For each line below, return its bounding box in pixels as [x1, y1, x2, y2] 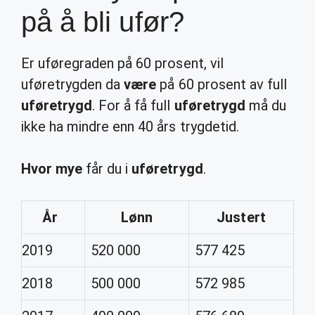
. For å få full [92, 97, 174, 114]
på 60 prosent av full [156, 76, 287, 93]
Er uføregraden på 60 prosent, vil [21, 55, 224, 72]
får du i [82, 160, 132, 177]
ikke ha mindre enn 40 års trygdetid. [21, 118, 239, 135]
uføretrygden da [21, 76, 124, 93]
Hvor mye [21, 160, 83, 177]
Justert [217, 209, 266, 226]
